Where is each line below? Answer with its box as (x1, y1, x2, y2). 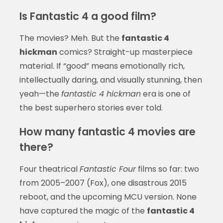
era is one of (140, 88, 191, 100)
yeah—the (19, 88, 61, 100)
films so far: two (135, 163, 199, 175)
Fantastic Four (79, 163, 136, 175)
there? (19, 139, 53, 154)
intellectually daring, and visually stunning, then (19, 74, 202, 86)
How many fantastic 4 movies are (19, 124, 196, 139)
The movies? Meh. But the (19, 32, 121, 44)
